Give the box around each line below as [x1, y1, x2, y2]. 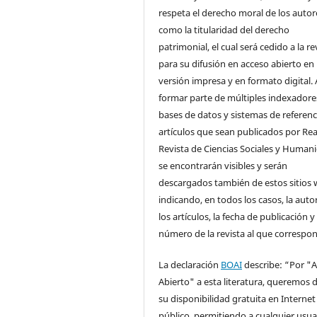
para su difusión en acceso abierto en [158, 57, 315, 71]
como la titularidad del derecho [158, 23, 290, 37]
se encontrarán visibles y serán [158, 159, 288, 173]
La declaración [158, 258, 221, 272]
